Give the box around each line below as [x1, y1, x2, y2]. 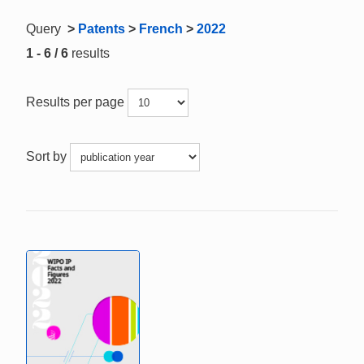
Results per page [26, 94, 128, 109]
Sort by [26, 149, 70, 163]
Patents [78, 22, 125, 36]
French [139, 22, 183, 36]
